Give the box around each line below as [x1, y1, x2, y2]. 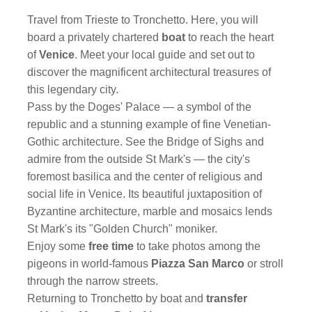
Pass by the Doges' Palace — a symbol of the [27, 101, 252, 113]
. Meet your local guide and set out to [75, 49, 256, 61]
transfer [206, 292, 248, 304]
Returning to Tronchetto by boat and [27, 292, 207, 304]
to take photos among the [136, 240, 261, 252]
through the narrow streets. [27, 275, 159, 287]
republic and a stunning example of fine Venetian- [27, 118, 272, 130]
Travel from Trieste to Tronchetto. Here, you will [27, 14, 259, 26]
